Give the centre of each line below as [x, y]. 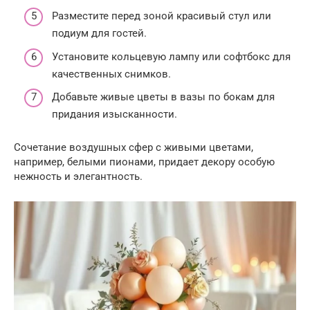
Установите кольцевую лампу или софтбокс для [171, 56]
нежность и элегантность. [78, 177]
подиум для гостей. [99, 34]
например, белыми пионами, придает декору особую [144, 162]
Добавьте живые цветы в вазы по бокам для [163, 97]
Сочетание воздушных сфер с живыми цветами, [134, 148]
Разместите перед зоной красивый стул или [162, 16]
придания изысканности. [115, 115]
